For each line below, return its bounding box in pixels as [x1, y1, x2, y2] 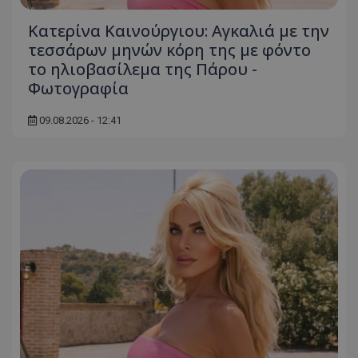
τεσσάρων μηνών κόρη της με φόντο [28, 39, 311, 62]
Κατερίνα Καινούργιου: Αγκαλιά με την [28, 20, 329, 42]
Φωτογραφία [28, 78, 129, 100]
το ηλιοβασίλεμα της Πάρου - [28, 58, 257, 81]
